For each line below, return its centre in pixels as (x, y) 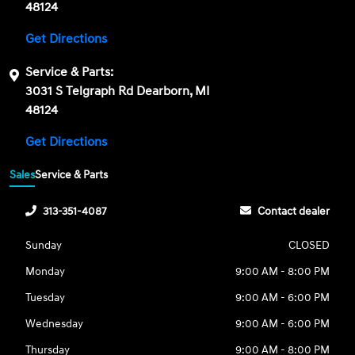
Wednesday (55, 324)
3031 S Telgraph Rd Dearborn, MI (118, 91)
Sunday (44, 246)
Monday (46, 272)
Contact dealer (293, 212)
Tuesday (46, 298)
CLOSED (309, 246)
